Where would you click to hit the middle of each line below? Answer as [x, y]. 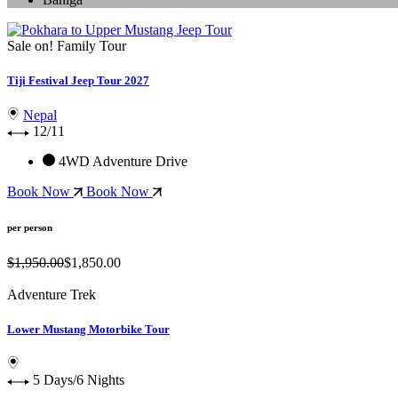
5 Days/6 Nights [79, 380]
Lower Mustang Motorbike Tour [88, 329]
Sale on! [30, 45]
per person [30, 227]
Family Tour [92, 45]
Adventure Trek [52, 294]
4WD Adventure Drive [121, 161]
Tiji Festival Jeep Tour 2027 [78, 80]
